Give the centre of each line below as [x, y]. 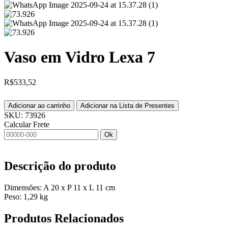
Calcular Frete [27, 124]
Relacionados [89, 218]
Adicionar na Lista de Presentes [127, 105]
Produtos [29, 218]
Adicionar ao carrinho [39, 105]
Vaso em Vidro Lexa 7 [80, 57]
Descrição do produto [60, 166]
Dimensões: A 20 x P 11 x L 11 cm [60, 187]
